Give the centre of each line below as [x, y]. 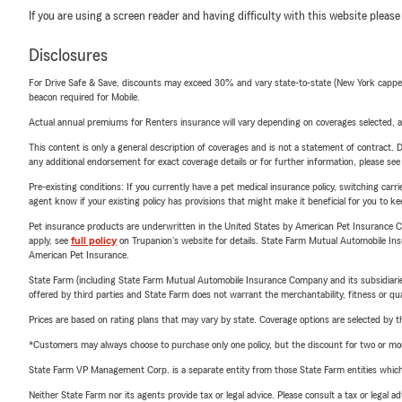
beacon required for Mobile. [84, 96]
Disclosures [68, 55]
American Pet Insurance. [79, 254]
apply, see [50, 240]
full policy [94, 240]
